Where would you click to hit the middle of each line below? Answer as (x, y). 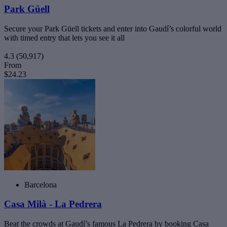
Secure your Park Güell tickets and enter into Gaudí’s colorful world (113, 28)
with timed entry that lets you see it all (64, 37)
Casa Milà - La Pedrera (53, 204)
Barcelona (41, 184)
